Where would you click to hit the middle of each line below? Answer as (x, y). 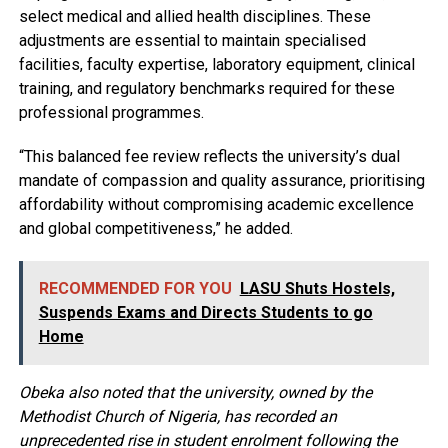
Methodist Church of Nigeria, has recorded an (177, 416)
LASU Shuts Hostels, (317, 288)
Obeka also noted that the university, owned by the (195, 392)
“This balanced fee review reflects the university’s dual (209, 156)
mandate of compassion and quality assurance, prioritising (221, 180)
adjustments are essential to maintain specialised (192, 40)
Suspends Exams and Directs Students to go (205, 312)
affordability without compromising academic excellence (216, 204)
